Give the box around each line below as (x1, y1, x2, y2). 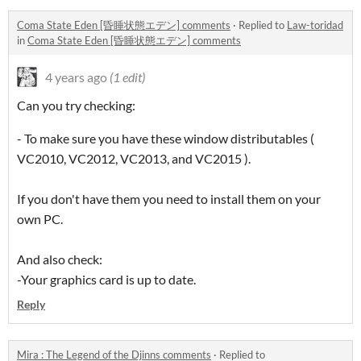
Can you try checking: (17, 98, 135, 114)
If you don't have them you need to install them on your (17, 191, 321, 207)
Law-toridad (287, 19, 343, 32)
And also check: (17, 251, 102, 268)
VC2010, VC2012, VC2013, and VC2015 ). (17, 151, 251, 167)
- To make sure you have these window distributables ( (17, 131, 314, 147)
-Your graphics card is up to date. (17, 272, 196, 288)
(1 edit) (110, 69, 145, 85)
